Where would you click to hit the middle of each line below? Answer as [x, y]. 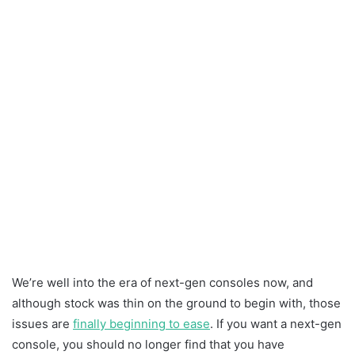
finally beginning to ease [141, 324]
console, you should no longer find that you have [148, 345]
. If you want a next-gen [276, 324]
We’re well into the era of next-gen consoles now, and [162, 283]
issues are [42, 324]
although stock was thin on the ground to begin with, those [176, 303]
